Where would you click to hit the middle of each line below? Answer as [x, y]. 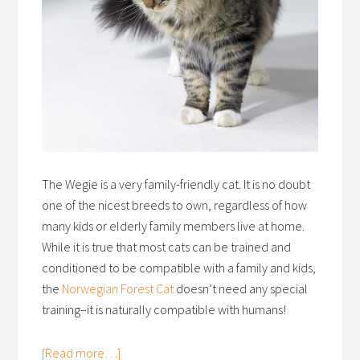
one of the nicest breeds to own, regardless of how [175, 205]
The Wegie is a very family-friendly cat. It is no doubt [176, 184]
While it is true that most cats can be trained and [167, 247]
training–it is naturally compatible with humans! [164, 310]
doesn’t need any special [241, 289]
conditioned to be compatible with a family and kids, [179, 268]
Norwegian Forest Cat [118, 289]
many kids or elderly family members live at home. [174, 226]
